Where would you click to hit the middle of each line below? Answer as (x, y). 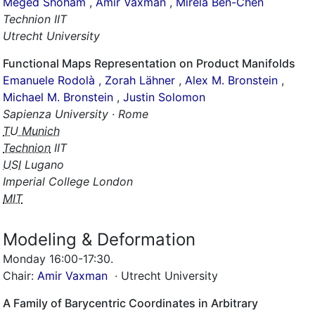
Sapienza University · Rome (76, 114)
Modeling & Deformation (99, 239)
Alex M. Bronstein (231, 80)
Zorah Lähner (140, 80)
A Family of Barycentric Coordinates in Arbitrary (130, 303)
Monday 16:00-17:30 (57, 259)
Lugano (43, 165)
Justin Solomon (164, 97)
